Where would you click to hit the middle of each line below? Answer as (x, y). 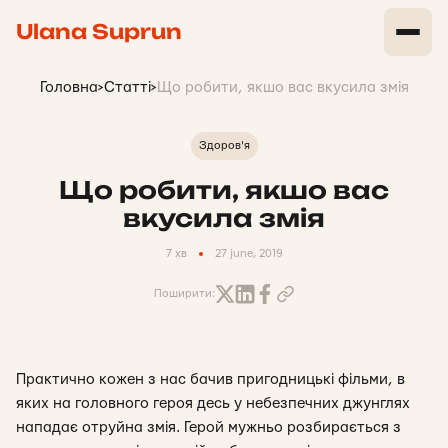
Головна (68, 87)
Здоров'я (224, 145)
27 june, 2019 (248, 253)
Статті (127, 87)
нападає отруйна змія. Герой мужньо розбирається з (208, 427)
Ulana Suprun (99, 31)
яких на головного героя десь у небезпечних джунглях (213, 403)
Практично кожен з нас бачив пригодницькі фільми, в (210, 379)
